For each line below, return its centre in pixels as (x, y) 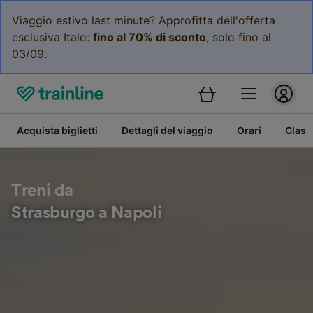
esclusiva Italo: (52, 37)
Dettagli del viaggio (167, 130)
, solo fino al (239, 37)
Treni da (43, 191)
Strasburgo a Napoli (87, 213)
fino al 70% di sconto (150, 37)
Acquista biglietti (57, 130)
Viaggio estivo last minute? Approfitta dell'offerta (144, 20)
